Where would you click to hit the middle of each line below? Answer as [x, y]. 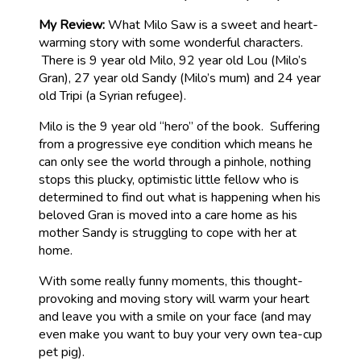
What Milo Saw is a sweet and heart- [212, 25]
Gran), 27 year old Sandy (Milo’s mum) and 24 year [180, 78]
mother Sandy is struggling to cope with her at [168, 233]
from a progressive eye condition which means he [176, 144]
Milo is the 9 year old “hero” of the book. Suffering [179, 127]
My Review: [72, 25]
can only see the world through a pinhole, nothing [175, 162]
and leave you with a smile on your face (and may [175, 317]
